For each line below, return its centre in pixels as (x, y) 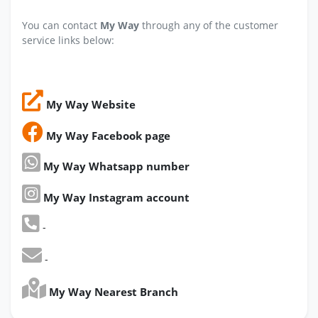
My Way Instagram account (115, 197)
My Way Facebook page (107, 135)
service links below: (68, 40)
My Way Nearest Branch (112, 292)
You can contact (61, 25)
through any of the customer (209, 25)
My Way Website (89, 105)
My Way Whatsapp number (115, 166)
